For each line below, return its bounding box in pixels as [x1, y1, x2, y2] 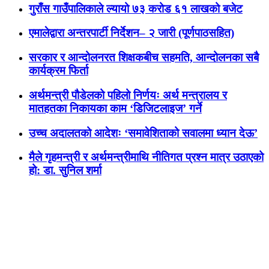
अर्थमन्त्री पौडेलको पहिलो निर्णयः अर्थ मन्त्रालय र [29, 88, 227, 101]
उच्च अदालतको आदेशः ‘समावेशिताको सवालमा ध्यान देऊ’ [29, 126, 258, 139]
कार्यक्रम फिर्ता [29, 64, 88, 77]
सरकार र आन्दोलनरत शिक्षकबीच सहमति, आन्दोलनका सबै [29, 51, 259, 64]
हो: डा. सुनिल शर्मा [29, 164, 101, 177]
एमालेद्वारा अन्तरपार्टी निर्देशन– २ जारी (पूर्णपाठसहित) [29, 26, 234, 40]
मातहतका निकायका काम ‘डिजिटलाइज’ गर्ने [29, 101, 202, 115]
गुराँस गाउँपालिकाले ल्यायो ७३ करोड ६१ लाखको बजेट [29, 2, 243, 15]
